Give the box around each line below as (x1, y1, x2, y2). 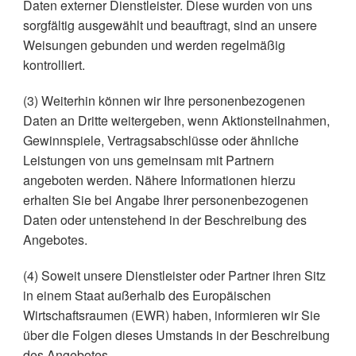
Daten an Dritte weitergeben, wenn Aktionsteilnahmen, (22, 111, 330, 130)
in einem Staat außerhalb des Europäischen (22, 286, 271, 304)
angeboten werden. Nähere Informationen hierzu (22, 171, 296, 189)
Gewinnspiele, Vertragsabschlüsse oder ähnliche (22, 131, 299, 149)
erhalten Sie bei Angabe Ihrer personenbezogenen (22, 191, 308, 209)
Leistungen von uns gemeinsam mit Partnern (22, 151, 274, 169)
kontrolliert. (22, 56, 85, 74)
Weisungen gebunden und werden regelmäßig (22, 36, 285, 54)
